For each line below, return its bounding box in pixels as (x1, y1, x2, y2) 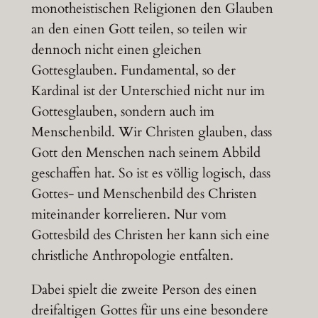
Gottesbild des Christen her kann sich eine (31, 225, 270, 244)
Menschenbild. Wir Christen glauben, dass (31, 122, 272, 141)
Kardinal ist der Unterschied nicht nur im (31, 81, 265, 100)
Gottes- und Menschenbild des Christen (31, 184, 257, 203)
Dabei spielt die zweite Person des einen (31, 280, 257, 299)
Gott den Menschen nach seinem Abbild (31, 143, 261, 162)
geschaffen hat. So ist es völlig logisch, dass (31, 163, 270, 182)
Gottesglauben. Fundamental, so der (31, 60, 236, 79)
